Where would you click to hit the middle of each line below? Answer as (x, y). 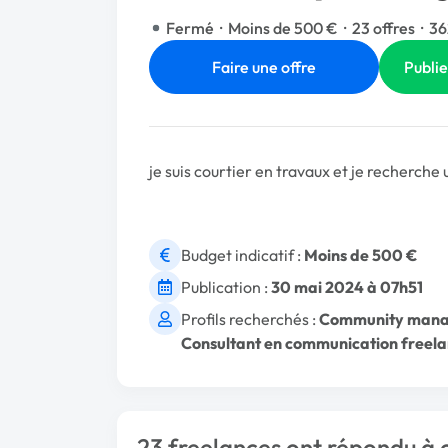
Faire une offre (264, 67)
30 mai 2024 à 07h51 (347, 287)
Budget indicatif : (242, 255)
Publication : (226, 287)
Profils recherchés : (250, 319)
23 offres (383, 28)
